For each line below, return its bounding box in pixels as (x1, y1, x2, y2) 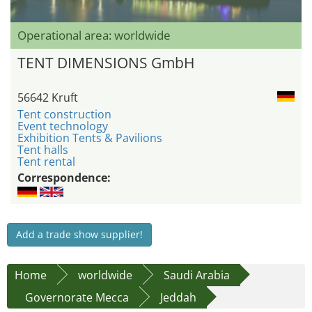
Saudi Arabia (164, 267, 230, 283)
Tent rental (17, 154, 75, 170)
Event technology (17, 118, 108, 134)
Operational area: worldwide (17, 27, 171, 44)
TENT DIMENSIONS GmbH (17, 53, 194, 73)
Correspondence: (17, 170, 111, 186)
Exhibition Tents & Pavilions (17, 130, 162, 146)
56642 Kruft (17, 90, 78, 106)
